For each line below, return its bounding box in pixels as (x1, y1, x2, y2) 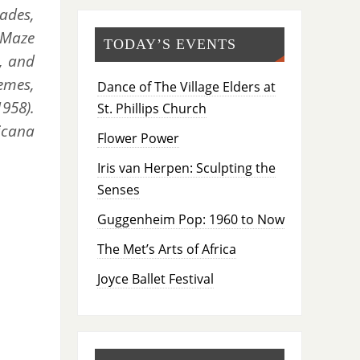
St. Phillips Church (96, 99, 207, 117)
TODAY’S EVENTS (103, 35, 236, 52)
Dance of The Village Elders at (96, 77, 276, 96)
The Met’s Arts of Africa (96, 239, 236, 258)
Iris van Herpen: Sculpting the (96, 158, 276, 177)
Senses (96, 180, 140, 198)
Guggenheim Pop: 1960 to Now (96, 210, 284, 228)
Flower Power (96, 129, 179, 147)
